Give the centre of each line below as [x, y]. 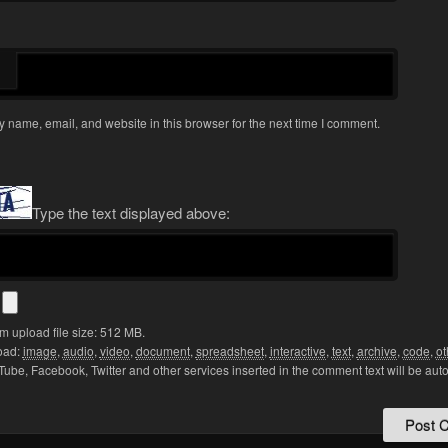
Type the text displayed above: [130, 213]
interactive [297, 351]
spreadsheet [229, 351]
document [162, 351]
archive [376, 351]
